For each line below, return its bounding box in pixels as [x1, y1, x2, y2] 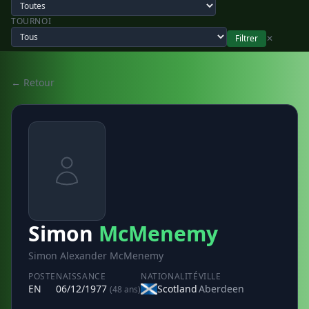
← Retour [11, 76, 54, 89]
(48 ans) [110, 283, 141, 295]
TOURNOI [11, 15, 52, 27]
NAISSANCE [56, 270, 106, 282]
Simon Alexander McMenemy [28, 249, 163, 262]
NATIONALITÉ [141, 270, 199, 282]
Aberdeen [198, 282, 244, 295]
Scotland [157, 282, 197, 295]
